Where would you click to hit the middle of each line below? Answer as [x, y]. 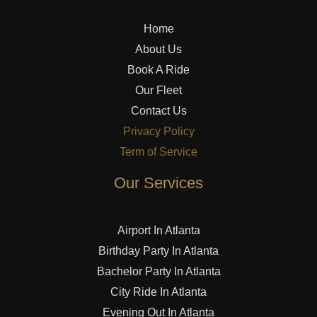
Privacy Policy [158, 132]
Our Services [158, 183]
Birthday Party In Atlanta [158, 251]
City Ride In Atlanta [158, 292]
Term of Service [158, 152]
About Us [158, 50]
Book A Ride [158, 70]
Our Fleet [158, 91]
